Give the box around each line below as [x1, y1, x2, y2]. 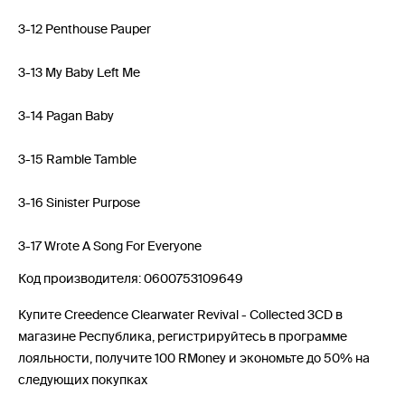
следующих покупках [18, 372, 147, 388]
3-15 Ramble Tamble [18, 152, 137, 167]
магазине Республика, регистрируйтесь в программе [18, 329, 347, 344]
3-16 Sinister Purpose [18, 195, 140, 211]
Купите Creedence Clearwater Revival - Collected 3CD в [18, 307, 343, 323]
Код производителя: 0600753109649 [18, 271, 243, 287]
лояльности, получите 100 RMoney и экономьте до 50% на [18, 351, 370, 366]
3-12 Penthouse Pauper [18, 22, 151, 37]
